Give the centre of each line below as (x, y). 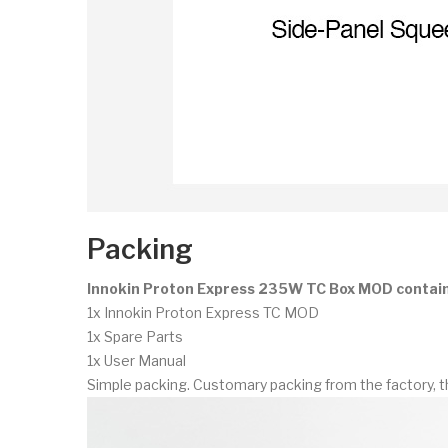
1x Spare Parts (135, 336)
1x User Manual (136, 360)
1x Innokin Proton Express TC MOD (203, 312)
